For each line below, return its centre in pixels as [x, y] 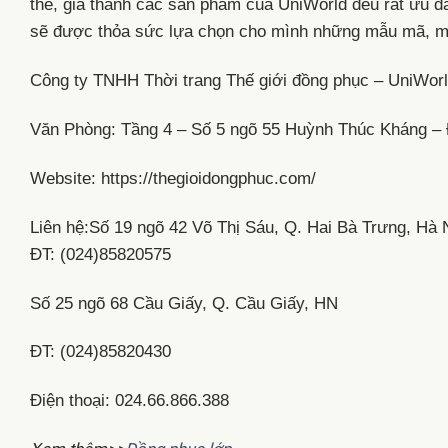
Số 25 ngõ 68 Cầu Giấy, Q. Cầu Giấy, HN [184, 303]
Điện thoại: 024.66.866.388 [129, 401]
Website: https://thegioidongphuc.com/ [178, 178]
